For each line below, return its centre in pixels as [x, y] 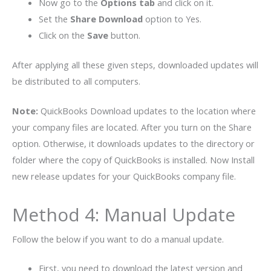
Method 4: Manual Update [124, 214]
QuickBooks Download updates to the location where [147, 110]
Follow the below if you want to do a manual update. [118, 239]
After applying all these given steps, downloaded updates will [135, 64]
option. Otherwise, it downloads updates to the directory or [133, 143]
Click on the [63, 35]
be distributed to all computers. [77, 81]
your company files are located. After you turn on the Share [132, 127]
